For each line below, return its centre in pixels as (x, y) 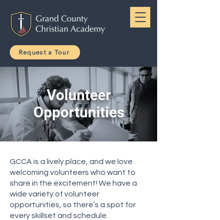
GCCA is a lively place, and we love (71, 162)
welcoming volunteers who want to (73, 172)
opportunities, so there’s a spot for (73, 205)
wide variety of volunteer (55, 194)
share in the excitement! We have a (73, 183)
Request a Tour (44, 52)
